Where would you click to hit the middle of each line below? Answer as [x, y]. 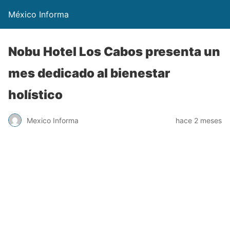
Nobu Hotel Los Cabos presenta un [114, 52]
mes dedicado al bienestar [89, 73]
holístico [35, 95]
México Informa [39, 14]
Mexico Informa [53, 120]
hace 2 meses [199, 120]
